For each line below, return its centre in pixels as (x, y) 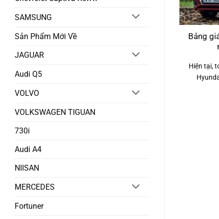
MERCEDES (35, 187)
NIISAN (27, 168)
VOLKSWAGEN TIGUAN (55, 112)
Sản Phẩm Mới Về (46, 36)
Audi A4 (28, 150)
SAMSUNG (33, 17)
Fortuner (29, 206)
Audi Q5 (28, 74)
